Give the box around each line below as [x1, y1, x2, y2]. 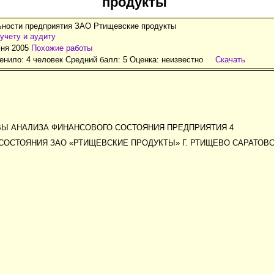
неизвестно [161, 54, 203, 64]
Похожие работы [31, 43, 92, 53]
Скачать [215, 54, 245, 64]
